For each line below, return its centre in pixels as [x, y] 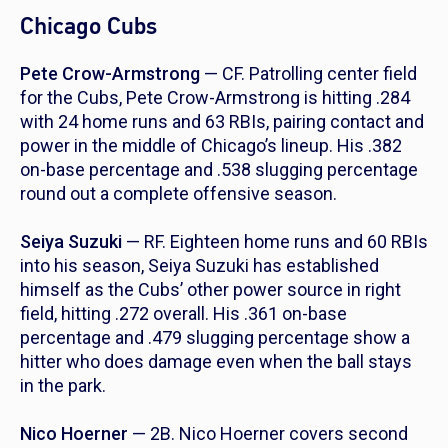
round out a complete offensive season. [178, 194]
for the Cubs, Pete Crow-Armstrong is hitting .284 [215, 98]
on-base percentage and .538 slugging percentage [219, 170]
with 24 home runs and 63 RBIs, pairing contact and [222, 122]
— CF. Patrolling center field [308, 74]
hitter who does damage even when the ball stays [216, 362]
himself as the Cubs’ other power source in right [210, 290]
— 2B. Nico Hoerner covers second [268, 434]
